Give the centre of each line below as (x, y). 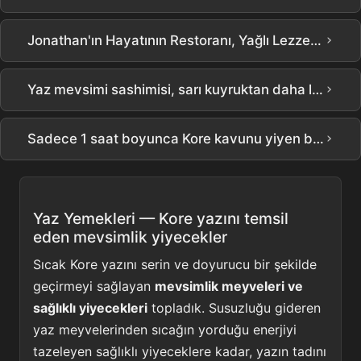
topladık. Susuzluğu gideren (234, 308)
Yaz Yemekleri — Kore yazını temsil (161, 218)
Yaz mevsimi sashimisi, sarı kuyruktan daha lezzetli (317, 89)
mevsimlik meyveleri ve (229, 286)
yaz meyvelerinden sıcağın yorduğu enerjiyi (165, 330)
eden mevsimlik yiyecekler (130, 237)
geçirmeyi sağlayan (94, 286)
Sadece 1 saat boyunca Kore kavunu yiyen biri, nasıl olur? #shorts (318, 138)
